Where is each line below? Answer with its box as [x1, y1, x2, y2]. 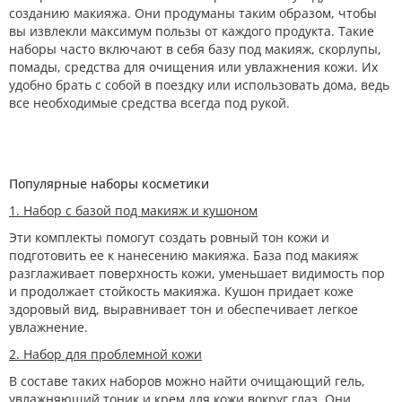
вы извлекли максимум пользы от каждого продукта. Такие [9, 22, 374, 39]
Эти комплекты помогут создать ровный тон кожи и [9, 229, 329, 246]
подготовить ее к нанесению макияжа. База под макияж [9, 247, 358, 264]
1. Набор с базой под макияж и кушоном [9, 202, 258, 219]
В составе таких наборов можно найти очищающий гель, [9, 372, 365, 389]
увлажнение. [9, 319, 88, 336]
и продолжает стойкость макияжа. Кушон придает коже [9, 283, 354, 300]
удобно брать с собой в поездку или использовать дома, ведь [9, 76, 389, 93]
